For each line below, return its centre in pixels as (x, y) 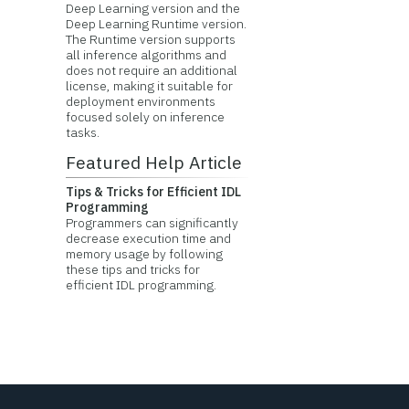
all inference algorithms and (146, 55)
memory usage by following (144, 254)
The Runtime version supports (150, 39)
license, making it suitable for (149, 86)
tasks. (82, 132)
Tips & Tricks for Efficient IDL (153, 192)
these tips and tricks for (132, 269)
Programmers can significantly (152, 223)
